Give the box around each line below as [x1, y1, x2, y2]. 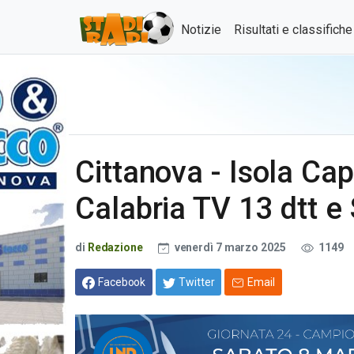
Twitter [179, 275, 215, 288]
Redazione [87, 241, 143, 254]
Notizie [181, 22, 221, 37]
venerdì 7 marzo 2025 [171, 241, 288, 254]
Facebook [98, 275, 146, 288]
